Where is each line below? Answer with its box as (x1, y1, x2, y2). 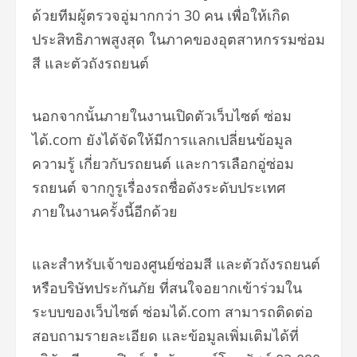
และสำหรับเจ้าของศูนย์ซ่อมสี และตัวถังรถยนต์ (32, 253, 320, 273)
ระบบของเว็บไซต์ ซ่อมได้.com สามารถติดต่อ (32, 301, 313, 321)
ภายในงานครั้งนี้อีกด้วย (32, 201, 178, 221)
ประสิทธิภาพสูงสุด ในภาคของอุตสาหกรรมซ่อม (32, 29, 325, 49)
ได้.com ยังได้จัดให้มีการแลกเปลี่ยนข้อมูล (32, 129, 292, 149)
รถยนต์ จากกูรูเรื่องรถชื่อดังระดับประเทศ (32, 177, 285, 197)
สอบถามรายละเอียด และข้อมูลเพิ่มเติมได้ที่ (32, 325, 299, 345)
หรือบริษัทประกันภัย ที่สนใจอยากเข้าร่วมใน (32, 277, 302, 297)
